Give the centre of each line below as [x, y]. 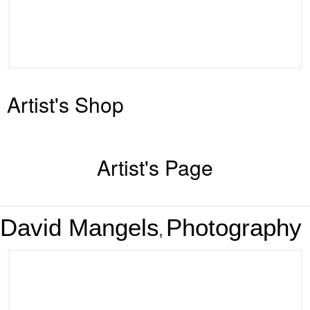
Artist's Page [155, 167]
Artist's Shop [65, 104]
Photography [234, 227]
